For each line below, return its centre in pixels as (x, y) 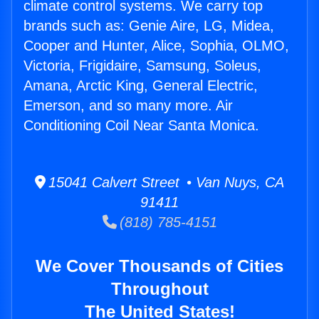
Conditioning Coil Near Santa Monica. (141, 126)
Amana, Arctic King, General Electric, (141, 86)
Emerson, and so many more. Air (128, 106)
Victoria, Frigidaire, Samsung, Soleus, (142, 66)
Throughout (159, 289)
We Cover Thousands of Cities (159, 266)
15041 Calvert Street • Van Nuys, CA (165, 183)
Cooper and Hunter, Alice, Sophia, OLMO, (156, 46)
